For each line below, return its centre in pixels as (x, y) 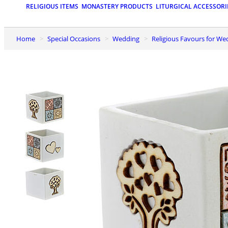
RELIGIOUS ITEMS (52, 7)
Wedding (129, 38)
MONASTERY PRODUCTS (117, 7)
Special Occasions (76, 38)
